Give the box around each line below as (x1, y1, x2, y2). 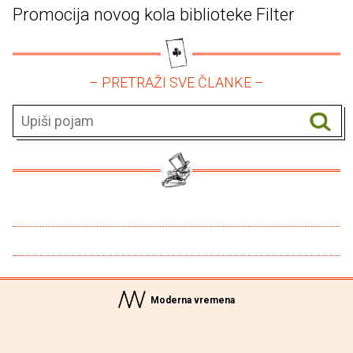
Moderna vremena (148, 295, 235, 307)
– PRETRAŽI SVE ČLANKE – (89, 73, 264, 91)
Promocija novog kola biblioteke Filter (13, 4, 295, 24)
